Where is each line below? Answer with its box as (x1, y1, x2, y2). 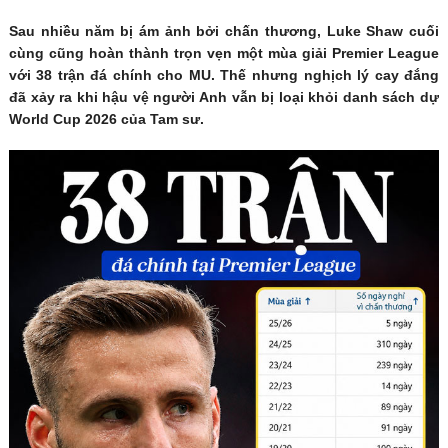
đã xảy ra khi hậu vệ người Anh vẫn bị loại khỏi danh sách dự (8, 89, 440, 106)
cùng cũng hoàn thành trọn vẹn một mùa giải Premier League (8, 45, 440, 62)
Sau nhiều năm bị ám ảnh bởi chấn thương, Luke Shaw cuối (8, 23, 440, 40)
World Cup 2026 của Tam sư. (8, 111, 204, 128)
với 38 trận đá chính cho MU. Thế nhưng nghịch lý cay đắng (8, 67, 440, 84)
